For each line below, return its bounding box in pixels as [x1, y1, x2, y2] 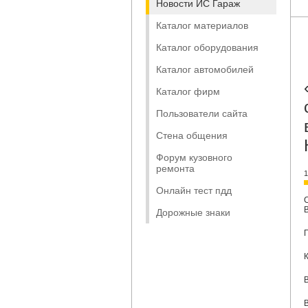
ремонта [156, 163, 195, 174]
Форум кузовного [156, 152, 232, 163]
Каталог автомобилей [156, 64, 254, 75]
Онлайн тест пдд [156, 185, 232, 196]
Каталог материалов [156, 20, 248, 31]
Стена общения [156, 130, 228, 141]
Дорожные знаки [156, 207, 230, 218]
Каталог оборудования [156, 42, 258, 53]
